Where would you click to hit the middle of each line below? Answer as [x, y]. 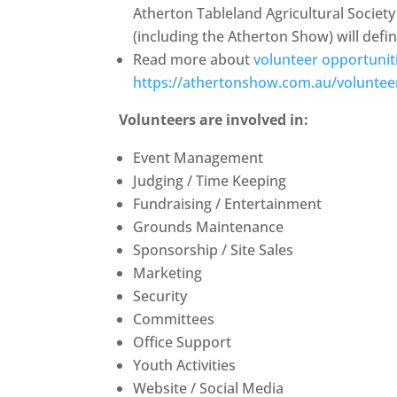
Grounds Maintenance [209, 227]
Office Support [183, 342]
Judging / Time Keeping [210, 181]
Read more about [194, 59]
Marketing [168, 273]
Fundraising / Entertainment [228, 204]
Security [160, 296]
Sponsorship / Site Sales [214, 250]
